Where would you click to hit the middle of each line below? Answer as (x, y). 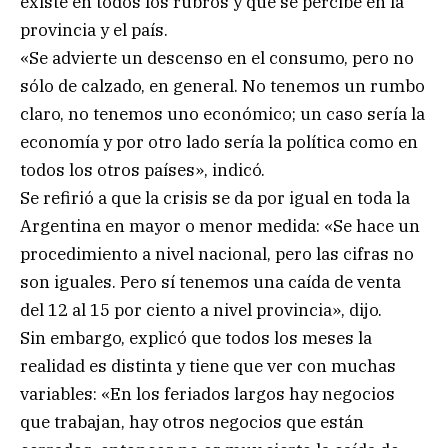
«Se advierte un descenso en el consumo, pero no (217, 58)
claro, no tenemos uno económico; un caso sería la (222, 114)
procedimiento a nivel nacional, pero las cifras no (217, 254)
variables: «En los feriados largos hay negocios (207, 394)
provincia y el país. (94, 30)
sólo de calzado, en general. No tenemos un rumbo (222, 86)
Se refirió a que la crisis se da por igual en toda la (215, 198)
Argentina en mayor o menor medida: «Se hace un (220, 226)
